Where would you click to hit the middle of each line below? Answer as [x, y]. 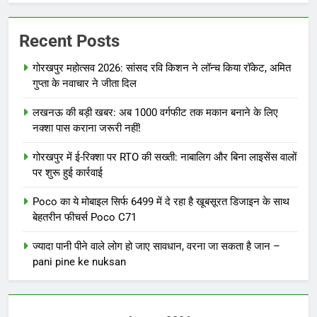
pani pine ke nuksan [79, 262]
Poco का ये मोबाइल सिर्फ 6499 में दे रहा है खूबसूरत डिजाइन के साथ [161, 202]
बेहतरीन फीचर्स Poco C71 [85, 218]
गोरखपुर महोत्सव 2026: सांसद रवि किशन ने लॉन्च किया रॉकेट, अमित [162, 68]
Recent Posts [69, 41]
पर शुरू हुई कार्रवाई [68, 173]
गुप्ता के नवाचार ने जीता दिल [85, 84]
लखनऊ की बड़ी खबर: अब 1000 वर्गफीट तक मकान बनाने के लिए [155, 113]
